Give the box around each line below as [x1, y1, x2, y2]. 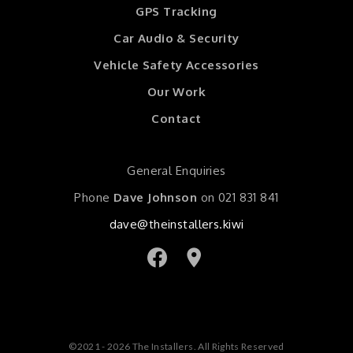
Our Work [147, 84, 206, 99]
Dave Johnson [113, 189, 198, 205]
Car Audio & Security [113, 30, 240, 46]
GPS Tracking [136, 3, 217, 19]
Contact [151, 110, 202, 126]
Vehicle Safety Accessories [94, 57, 259, 72]
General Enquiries [127, 162, 226, 178]
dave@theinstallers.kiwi [109, 216, 244, 232]
